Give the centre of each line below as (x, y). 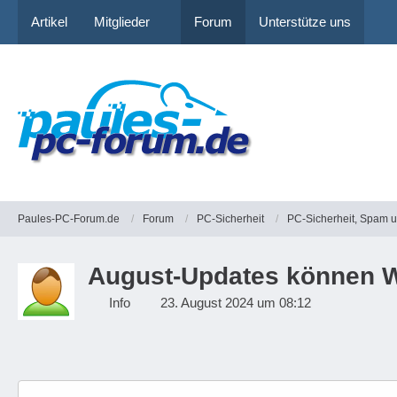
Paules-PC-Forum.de (69, 218)
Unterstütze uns (305, 22)
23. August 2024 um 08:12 (236, 303)
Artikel (49, 22)
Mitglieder (122, 22)
